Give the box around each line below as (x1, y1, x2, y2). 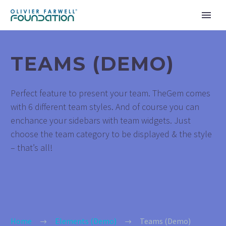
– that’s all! (11, 142, 52, 153)
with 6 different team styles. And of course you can (11, 101, 199, 112)
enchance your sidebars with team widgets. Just (11, 115, 191, 126)
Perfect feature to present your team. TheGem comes (11, 87, 210, 99)
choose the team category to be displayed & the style (11, 128, 212, 140)
